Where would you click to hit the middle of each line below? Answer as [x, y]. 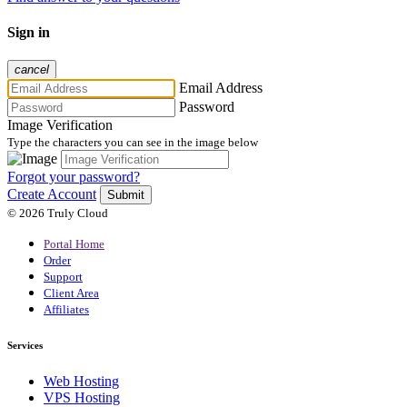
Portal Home [74, 244]
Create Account [52, 194]
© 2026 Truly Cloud [58, 213]
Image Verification [60, 125]
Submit [126, 195]
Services [25, 346]
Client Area [71, 293]
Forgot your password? [74, 177]
